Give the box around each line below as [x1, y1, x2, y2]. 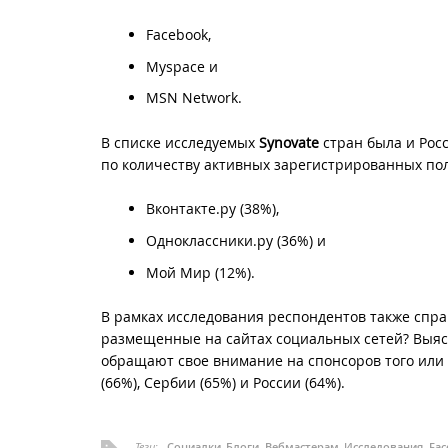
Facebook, [146, 24, 211, 44]
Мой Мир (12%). [146, 262, 255, 282]
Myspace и [146, 56, 218, 76]
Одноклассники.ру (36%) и [146, 230, 326, 250]
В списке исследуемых [101, 132, 259, 152]
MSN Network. [146, 88, 242, 108]
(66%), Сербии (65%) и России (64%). [101, 373, 345, 393]
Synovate [259, 132, 319, 152]
